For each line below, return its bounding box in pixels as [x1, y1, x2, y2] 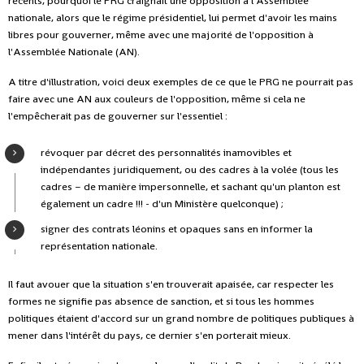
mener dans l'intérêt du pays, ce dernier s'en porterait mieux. [8, 327, 291, 342]
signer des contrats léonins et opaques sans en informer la [41, 221, 313, 236]
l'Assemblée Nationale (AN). [8, 44, 140, 58]
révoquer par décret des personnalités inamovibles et [41, 145, 292, 159]
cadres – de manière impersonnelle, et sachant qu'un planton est [41, 179, 340, 193]
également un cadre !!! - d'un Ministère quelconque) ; [41, 196, 284, 210]
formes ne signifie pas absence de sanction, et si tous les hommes [8, 293, 314, 308]
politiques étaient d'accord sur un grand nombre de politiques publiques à [8, 310, 354, 325]
